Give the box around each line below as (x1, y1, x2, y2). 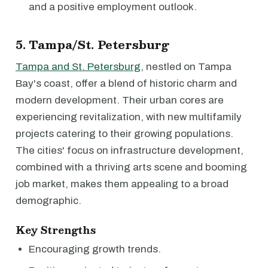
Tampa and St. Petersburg (16, 61, 141, 72)
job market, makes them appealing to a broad (16, 178, 229, 190)
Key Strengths (16, 222, 96, 238)
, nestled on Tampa (141, 61, 232, 72)
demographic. (16, 195, 81, 206)
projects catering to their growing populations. (16, 128, 233, 139)
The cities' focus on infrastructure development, (16, 145, 243, 156)
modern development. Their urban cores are (16, 95, 224, 106)
